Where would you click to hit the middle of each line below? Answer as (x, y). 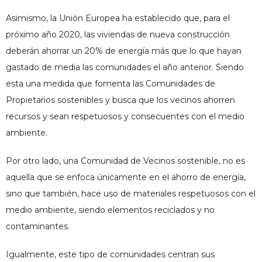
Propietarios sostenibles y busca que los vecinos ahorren (120, 100)
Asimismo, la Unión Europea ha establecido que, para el (118, 18)
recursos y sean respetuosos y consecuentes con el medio (125, 116)
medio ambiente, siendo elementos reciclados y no (110, 210)
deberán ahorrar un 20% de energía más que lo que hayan (124, 51)
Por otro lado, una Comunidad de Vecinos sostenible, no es (125, 161)
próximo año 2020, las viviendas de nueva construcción (118, 35)
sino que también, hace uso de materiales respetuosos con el (131, 194)
